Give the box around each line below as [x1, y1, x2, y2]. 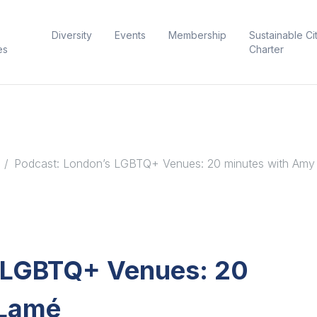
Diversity [51, 30, 92, 41]
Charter [248, 44, 284, 55]
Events [114, 30, 146, 41]
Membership [168, 30, 226, 41]
